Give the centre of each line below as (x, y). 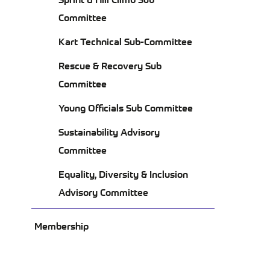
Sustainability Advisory (109, 131)
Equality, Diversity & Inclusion (123, 174)
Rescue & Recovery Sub (110, 65)
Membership (61, 225)
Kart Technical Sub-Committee (125, 41)
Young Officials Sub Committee (126, 107)
